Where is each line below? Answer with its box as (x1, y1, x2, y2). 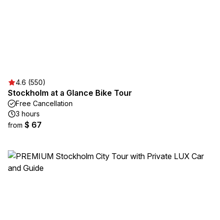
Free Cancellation (16, 99, 73, 108)
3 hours (16, 110, 40, 118)
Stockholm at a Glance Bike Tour (8, 88, 132, 98)
